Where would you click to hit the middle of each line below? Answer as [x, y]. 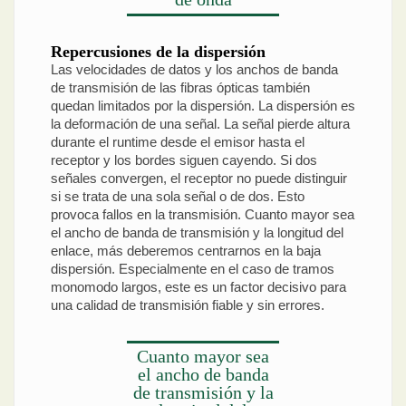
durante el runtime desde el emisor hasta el [178, 142]
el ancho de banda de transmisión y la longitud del [197, 233]
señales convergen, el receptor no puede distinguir [199, 179]
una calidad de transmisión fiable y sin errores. [188, 305]
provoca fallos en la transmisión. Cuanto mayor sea [203, 215]
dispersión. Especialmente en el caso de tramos [193, 269]
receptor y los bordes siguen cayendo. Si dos [184, 160]
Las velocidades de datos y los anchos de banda [194, 70]
